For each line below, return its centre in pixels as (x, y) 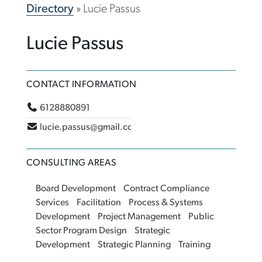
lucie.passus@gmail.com (90, 128)
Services (52, 203)
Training (194, 245)
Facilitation (99, 203)
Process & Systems (166, 203)
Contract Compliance (166, 189)
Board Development (75, 189)
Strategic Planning (134, 245)
